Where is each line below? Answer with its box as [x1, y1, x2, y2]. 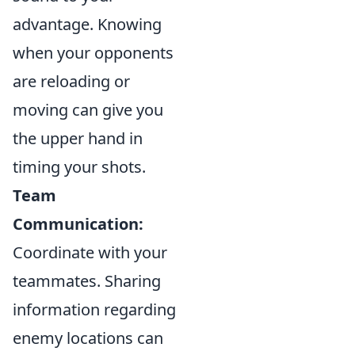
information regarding [13, 299, 176, 320]
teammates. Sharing [13, 270, 161, 292]
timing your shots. [13, 156, 146, 177]
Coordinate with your [13, 242, 167, 263]
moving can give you [13, 99, 163, 120]
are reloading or [13, 71, 130, 92]
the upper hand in [13, 128, 143, 149]
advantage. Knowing [13, 13, 162, 35]
